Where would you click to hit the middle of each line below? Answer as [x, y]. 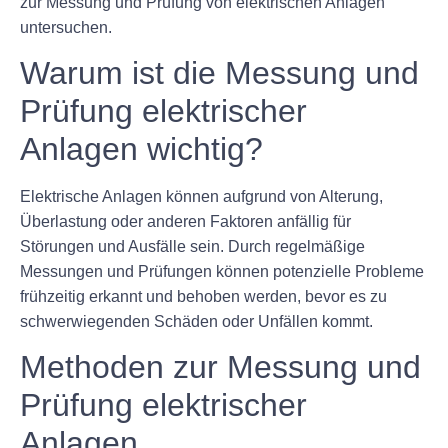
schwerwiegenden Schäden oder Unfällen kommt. [196, 322]
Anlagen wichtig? [141, 149]
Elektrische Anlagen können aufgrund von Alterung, [201, 197]
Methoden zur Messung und [220, 367]
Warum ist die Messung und [219, 73]
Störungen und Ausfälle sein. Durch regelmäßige [192, 247]
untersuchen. [66, 27]
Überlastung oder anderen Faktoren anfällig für [185, 222]
